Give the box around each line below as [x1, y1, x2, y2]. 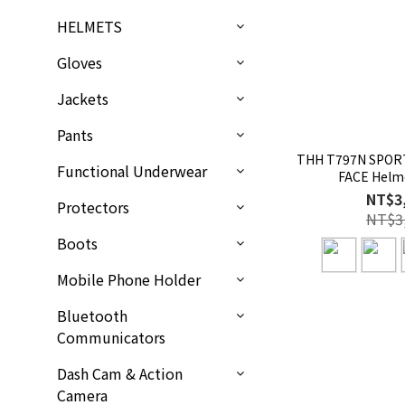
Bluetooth [57, 305, 127, 327]
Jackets [57, 88, 108, 110]
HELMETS [57, 15, 122, 38]
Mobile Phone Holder [57, 268, 201, 291]
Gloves [57, 52, 102, 74]
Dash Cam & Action [57, 363, 183, 385]
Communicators [57, 326, 165, 349]
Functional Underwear [57, 160, 207, 183]
